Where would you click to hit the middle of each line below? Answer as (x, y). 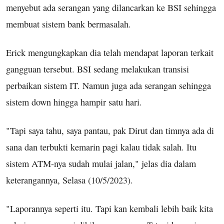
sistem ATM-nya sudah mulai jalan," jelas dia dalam (101, 163)
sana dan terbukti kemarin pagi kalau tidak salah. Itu (101, 147)
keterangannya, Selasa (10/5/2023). (69, 180)
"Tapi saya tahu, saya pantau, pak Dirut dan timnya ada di (110, 130)
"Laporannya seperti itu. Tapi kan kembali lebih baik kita (109, 208)
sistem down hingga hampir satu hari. (74, 102)
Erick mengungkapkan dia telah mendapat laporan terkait (110, 52)
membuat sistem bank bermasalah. (68, 24)
